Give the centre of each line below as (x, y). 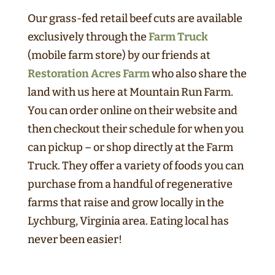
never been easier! (75, 239)
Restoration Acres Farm (88, 73)
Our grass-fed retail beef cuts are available (135, 18)
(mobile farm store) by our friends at (119, 55)
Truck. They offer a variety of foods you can (135, 165)
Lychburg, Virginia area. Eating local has (128, 221)
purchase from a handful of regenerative (130, 184)
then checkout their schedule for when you (135, 129)
